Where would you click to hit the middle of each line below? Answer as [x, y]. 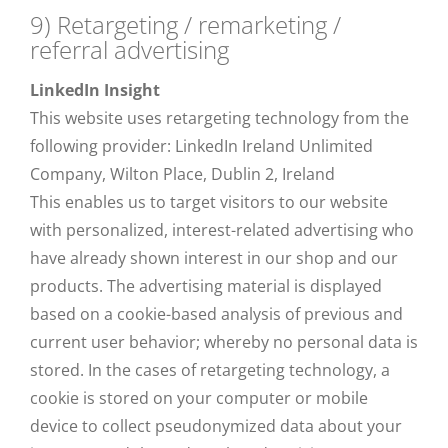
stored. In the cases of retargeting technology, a [210, 370]
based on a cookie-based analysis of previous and [216, 314]
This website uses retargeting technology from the [219, 118]
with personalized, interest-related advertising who [222, 230]
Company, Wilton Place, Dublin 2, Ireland [182, 174]
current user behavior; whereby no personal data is [224, 342]
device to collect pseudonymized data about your [216, 426]
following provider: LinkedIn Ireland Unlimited [201, 146]
